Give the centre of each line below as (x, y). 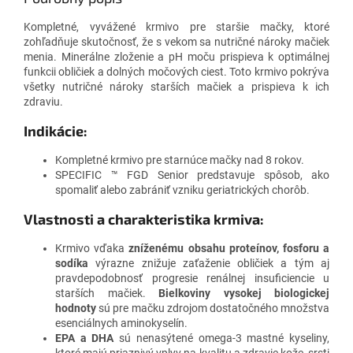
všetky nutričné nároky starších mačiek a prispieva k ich (176, 86)
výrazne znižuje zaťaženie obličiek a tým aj (213, 263)
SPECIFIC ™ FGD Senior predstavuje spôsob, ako (192, 175)
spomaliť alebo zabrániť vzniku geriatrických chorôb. (182, 190)
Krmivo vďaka (90, 248)
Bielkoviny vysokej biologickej (244, 293)
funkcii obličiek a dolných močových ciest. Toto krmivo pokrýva (176, 71)
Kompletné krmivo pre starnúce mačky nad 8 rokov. (180, 160)
